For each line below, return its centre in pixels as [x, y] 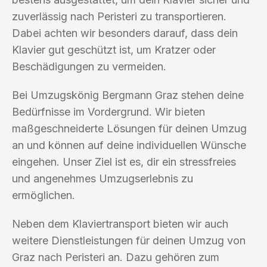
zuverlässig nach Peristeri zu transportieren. [119, 16]
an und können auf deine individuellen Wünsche [129, 145]
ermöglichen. [44, 195]
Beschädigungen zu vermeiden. [89, 66]
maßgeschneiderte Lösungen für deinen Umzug [129, 128]
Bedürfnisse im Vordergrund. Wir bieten [108, 111]
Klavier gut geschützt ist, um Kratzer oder [114, 49]
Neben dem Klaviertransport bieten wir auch [120, 223]
